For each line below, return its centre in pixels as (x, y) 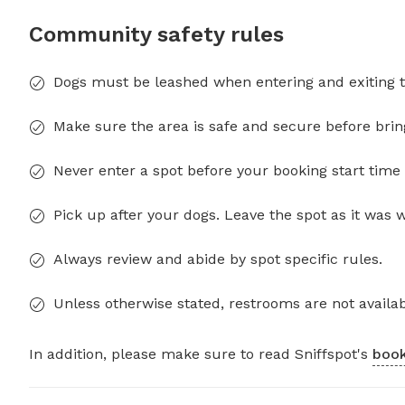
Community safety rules (156, 35)
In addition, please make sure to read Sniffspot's (201, 354)
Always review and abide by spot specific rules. (218, 259)
